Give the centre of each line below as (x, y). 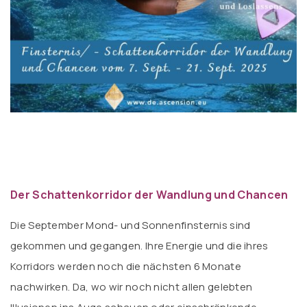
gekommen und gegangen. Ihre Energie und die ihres (139, 246)
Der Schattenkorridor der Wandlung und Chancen (149, 195)
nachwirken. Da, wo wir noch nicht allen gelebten (132, 287)
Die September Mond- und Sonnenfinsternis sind (131, 225)
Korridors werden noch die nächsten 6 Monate (126, 266)
